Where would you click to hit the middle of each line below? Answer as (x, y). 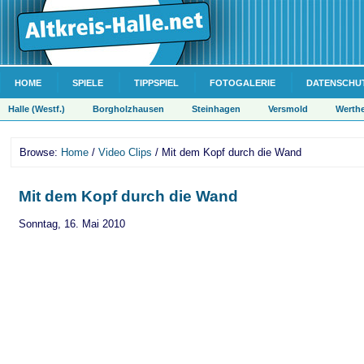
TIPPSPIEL (156, 83)
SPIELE (88, 83)
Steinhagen (216, 109)
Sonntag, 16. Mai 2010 (72, 224)
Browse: (40, 152)
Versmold (288, 109)
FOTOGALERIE (243, 83)
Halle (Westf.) (37, 109)
